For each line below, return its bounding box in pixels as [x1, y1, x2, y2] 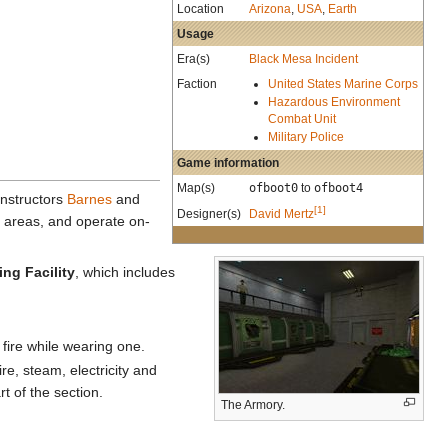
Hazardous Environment [267, 94, 400, 108]
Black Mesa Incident [249, 51, 358, 65]
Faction [177, 76, 217, 90]
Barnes [67, 191, 112, 208]
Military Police [267, 129, 344, 143]
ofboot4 [314, 180, 363, 195]
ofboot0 [249, 180, 298, 195]
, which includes [75, 264, 175, 281]
